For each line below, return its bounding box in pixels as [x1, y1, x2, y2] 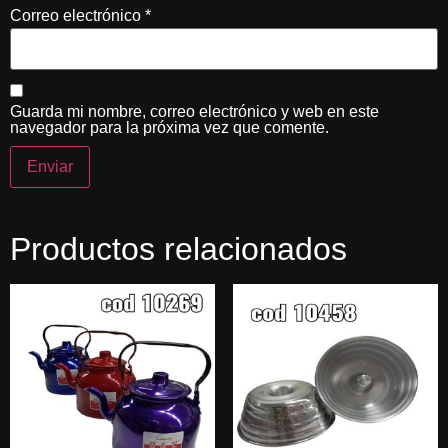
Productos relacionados [10, 230, 347, 267]
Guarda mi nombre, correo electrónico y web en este [10, 102, 379, 120]
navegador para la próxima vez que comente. [10, 118, 329, 136]
